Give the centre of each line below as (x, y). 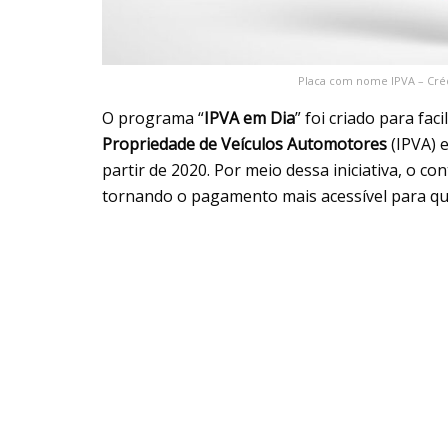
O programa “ (153, 118)
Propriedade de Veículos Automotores (244, 144)
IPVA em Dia (249, 118)
